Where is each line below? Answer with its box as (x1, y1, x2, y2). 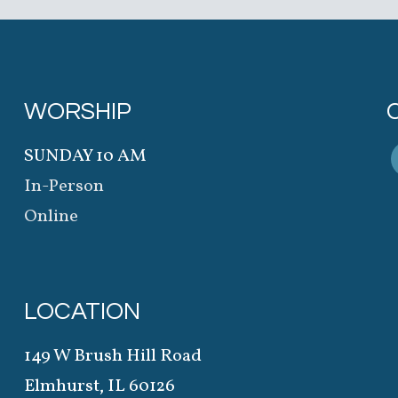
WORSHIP (24, 99, 132, 125)
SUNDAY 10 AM (24, 144, 147, 170)
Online (24, 204, 79, 230)
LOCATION (24, 299, 141, 325)
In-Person (24, 174, 105, 200)
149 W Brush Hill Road (24, 344, 203, 370)
